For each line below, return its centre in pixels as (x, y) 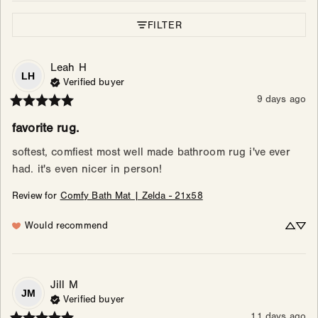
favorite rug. (45, 128)
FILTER (165, 25)
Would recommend (67, 226)
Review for (35, 196)
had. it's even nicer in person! (87, 169)
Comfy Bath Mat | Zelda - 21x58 (131, 196)
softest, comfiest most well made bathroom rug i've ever (151, 152)
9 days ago (281, 100)
